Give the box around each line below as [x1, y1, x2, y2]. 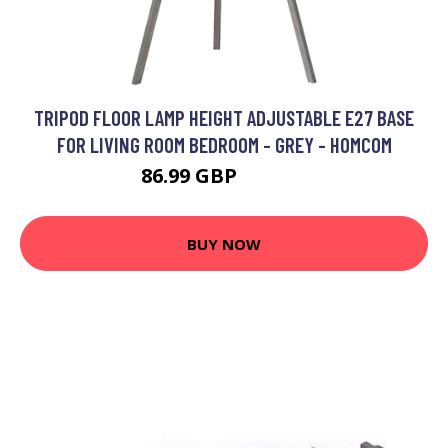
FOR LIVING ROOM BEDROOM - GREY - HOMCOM [56, 132, 392, 157]
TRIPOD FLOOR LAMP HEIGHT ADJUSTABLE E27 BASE [34, 105, 414, 130]
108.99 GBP [242, 170, 307, 187]
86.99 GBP [141, 162, 242, 189]
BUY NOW [187, 233, 261, 254]
